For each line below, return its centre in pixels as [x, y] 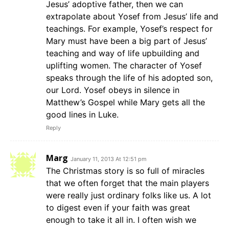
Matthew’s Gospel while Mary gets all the [125, 102]
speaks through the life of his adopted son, [129, 77]
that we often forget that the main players [128, 183]
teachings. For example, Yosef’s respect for [129, 28]
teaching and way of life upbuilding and [123, 53]
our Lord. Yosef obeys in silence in [113, 90]
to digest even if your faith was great [118, 207]
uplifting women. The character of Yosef [124, 65]
